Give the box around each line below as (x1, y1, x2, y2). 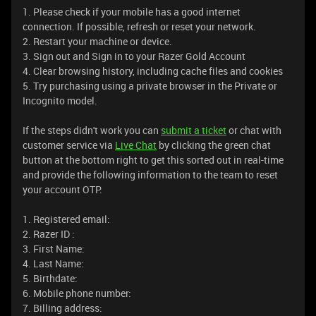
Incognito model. (23, 94, 97, 107)
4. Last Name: (23, 257, 84, 270)
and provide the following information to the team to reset (23, 168, 278, 181)
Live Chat (115, 138, 157, 152)
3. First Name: (23, 242, 85, 255)
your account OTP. (23, 183, 102, 196)
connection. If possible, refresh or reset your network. (23, 20, 256, 33)
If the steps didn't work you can (23, 123, 161, 137)
